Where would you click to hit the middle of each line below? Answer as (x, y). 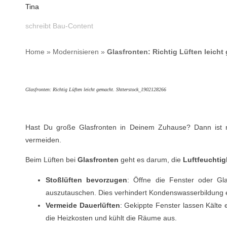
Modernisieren (76, 52)
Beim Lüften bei (51, 160)
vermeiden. (43, 140)
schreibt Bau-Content (59, 26)
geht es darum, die (151, 160)
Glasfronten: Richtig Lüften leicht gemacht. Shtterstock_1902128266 (96, 89)
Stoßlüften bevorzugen (87, 180)
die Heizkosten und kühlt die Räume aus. (111, 218)
